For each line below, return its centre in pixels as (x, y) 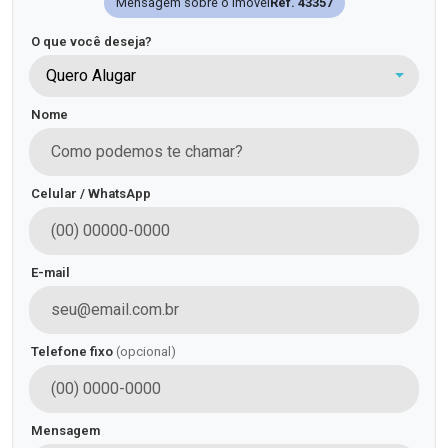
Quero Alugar (91, 76)
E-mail (50, 273)
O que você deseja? (91, 42)
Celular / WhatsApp (91, 194)
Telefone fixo (73, 352)
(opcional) (146, 352)
